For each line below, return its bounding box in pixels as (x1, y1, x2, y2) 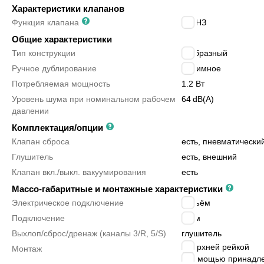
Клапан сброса (12, 137, 70, 146)
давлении (12, 106, 49, 115)
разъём (181, 198, 210, 207)
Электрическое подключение (12, 198, 124, 207)
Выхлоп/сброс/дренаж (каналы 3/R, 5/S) (12, 229, 166, 238)
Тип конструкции (12, 48, 75, 58)
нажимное (181, 64, 221, 73)
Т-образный (181, 48, 227, 58)
